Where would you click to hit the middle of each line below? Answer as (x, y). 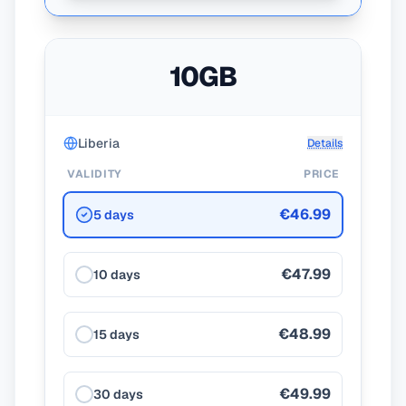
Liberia (99, 143)
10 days (117, 275)
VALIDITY (95, 174)
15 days (116, 334)
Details (325, 143)
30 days (118, 394)
